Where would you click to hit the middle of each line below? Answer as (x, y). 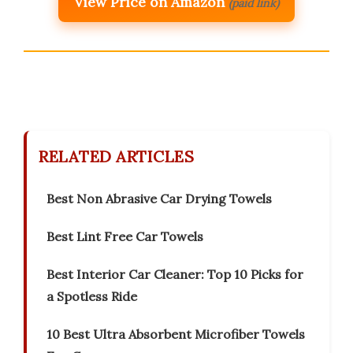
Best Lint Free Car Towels (125, 237)
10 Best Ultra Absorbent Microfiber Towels (176, 334)
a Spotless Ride (92, 297)
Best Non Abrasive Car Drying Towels (159, 199)
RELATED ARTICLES (116, 157)
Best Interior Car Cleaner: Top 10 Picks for (175, 275)
